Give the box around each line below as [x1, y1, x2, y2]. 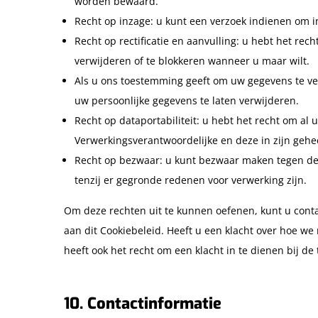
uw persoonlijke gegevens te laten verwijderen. [75, 94, 299, 107]
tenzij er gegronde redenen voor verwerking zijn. [75, 173, 307, 187]
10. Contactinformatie [64, 293, 221, 314]
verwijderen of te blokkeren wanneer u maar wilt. [75, 54, 309, 67]
